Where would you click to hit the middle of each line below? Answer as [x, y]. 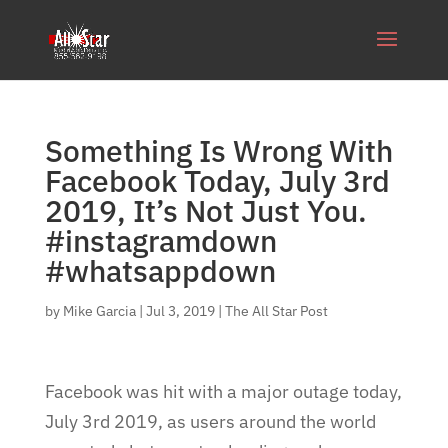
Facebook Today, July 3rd [217, 180]
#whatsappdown [160, 270]
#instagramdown [160, 240]
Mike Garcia [99, 311]
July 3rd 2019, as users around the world [210, 421]
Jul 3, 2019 [180, 311]
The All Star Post [276, 311]
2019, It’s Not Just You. [205, 210]
